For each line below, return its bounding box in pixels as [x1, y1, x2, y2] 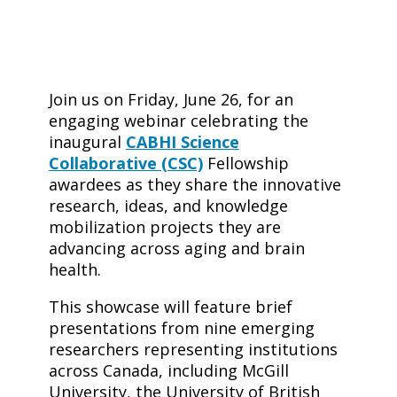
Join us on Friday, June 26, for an [48, 89, 293, 111]
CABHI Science [125, 131, 239, 153]
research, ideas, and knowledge [48, 195, 288, 217]
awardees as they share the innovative [48, 174, 341, 196]
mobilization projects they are [48, 216, 281, 238]
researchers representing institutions [48, 339, 338, 361]
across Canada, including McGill [48, 360, 289, 382]
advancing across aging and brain [48, 237, 305, 260]
